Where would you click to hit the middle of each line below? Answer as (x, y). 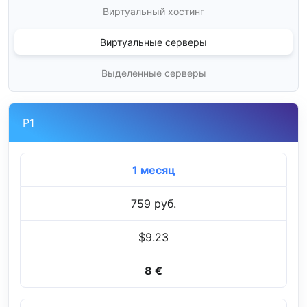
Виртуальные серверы (153, 42)
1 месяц (153, 170)
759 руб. (153, 204)
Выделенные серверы (153, 73)
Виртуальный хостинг (153, 12)
